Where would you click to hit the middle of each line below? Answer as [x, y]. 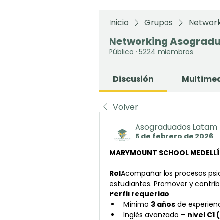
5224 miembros [166, 52]
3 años [163, 204]
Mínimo [137, 204]
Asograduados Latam [176, 127]
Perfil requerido [139, 194]
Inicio [119, 22]
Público [121, 52]
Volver [125, 107]
